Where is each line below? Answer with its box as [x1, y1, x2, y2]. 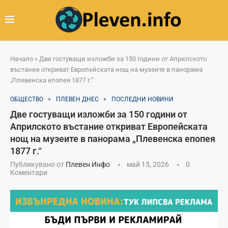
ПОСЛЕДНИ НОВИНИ [111, 95, 174, 103]
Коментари [10, 168, 47, 177]
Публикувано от [10, 160, 66, 168]
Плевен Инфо [66, 160, 110, 168]
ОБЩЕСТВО [10, 95, 43, 103]
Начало [10, 54, 33, 63]
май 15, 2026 [127, 160, 169, 168]
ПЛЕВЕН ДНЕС [56, 95, 99, 103]
